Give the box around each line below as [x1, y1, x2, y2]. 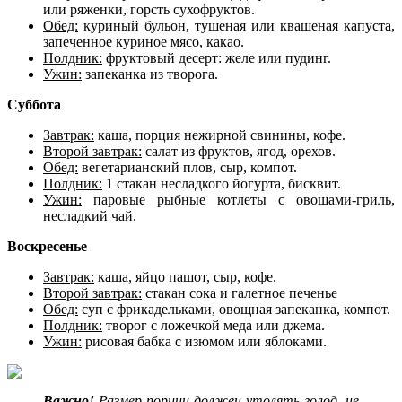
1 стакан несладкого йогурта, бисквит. [102, 176, 341, 192]
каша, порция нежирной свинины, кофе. [94, 127, 345, 144]
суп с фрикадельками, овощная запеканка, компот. [78, 301, 390, 318]
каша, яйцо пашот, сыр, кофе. [94, 269, 276, 285]
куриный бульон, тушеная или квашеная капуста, [78, 18, 395, 34]
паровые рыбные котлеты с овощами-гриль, [82, 192, 395, 208]
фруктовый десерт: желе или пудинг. [102, 50, 331, 66]
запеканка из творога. [82, 66, 218, 83]
